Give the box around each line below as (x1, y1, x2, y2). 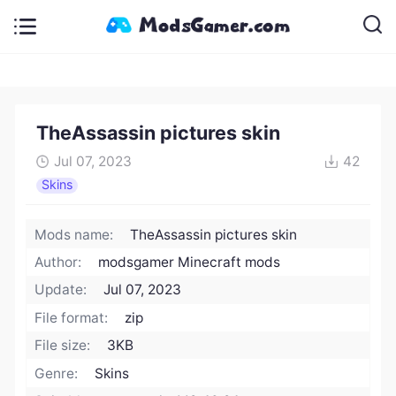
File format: (34, 308, 109, 326)
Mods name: (34, 225, 114, 243)
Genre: (34, 364, 79, 382)
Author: (34, 254, 82, 271)
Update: (34, 281, 88, 299)
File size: (34, 337, 91, 354)
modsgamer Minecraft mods (98, 254, 281, 271)
